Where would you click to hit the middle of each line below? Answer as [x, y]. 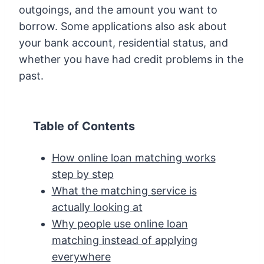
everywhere [81, 256]
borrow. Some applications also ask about [123, 26]
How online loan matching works [133, 157]
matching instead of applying [124, 240]
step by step [82, 174]
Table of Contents [84, 126]
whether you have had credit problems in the [131, 59]
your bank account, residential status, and [123, 42]
